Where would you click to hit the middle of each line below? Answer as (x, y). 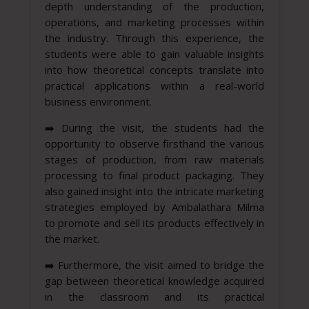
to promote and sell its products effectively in (154, 223)
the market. (72, 239)
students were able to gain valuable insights (154, 54)
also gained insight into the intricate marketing (154, 191)
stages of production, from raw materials (154, 160)
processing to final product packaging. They (154, 176)
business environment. (98, 102)
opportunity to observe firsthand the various (154, 144)
